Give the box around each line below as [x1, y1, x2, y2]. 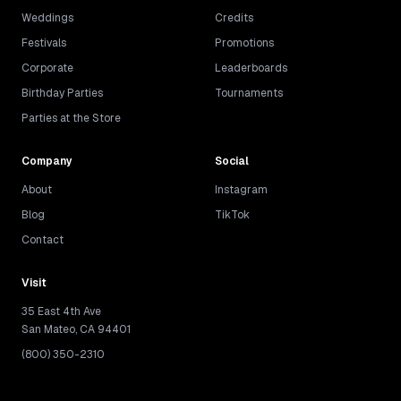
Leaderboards [215, 61, 287, 76]
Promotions [215, 36, 274, 51]
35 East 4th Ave [21, 304, 101, 320]
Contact [21, 233, 64, 248]
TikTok [215, 208, 250, 223]
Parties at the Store [21, 111, 121, 126]
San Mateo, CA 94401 [21, 322, 131, 337]
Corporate [21, 61, 73, 76]
